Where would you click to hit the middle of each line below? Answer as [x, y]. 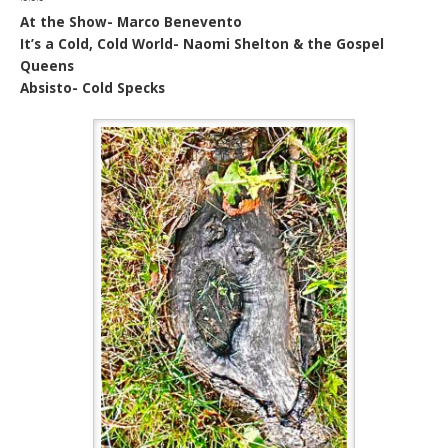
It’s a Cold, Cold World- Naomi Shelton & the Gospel [202, 43]
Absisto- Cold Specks [93, 87]
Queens [47, 65]
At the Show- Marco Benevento [131, 21]
